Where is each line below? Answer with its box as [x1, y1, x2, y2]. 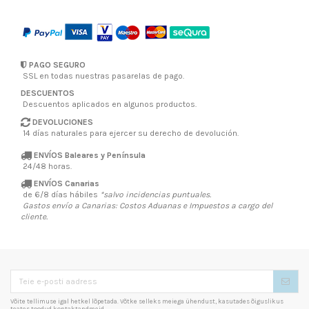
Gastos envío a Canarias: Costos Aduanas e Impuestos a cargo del [21, 201, 272, 211]
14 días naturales [23, 128, 88, 138]
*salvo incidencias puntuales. [100, 190, 211, 200]
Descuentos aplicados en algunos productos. [21, 99, 197, 110]
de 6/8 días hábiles [23, 190, 100, 200]
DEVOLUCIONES [30, 117, 93, 127]
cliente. [21, 212, 48, 222]
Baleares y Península [65, 150, 146, 160]
